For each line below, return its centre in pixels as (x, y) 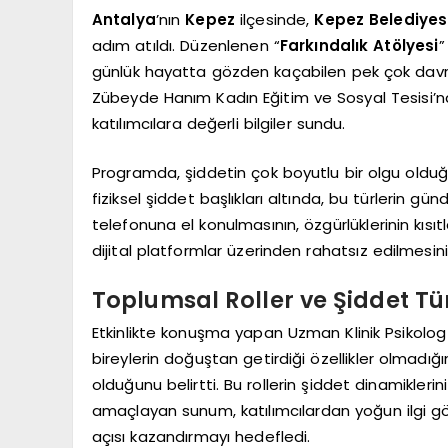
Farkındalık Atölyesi (359, 45)
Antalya (123, 19)
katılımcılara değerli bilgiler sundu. (218, 123)
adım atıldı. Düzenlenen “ (185, 45)
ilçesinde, (275, 19)
